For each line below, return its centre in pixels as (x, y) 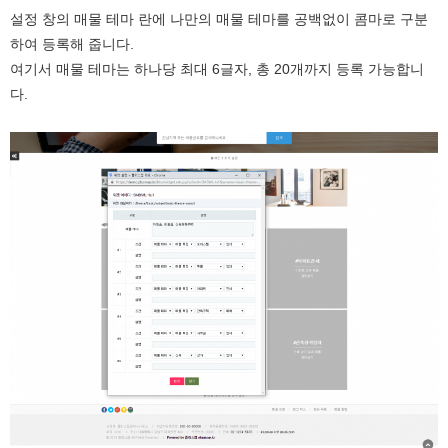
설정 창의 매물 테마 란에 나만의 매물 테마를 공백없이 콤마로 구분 (219, 19)
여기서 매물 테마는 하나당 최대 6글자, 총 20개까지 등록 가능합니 (217, 69)
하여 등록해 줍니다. (72, 44)
